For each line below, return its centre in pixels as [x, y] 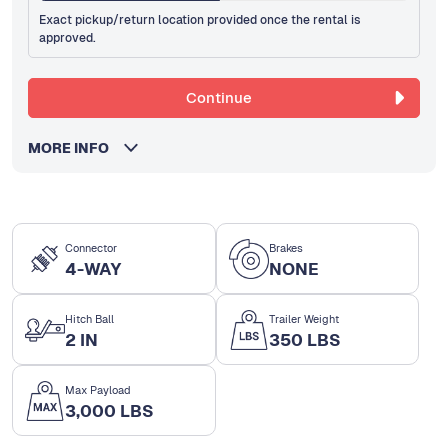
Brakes [285, 248]
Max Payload [98, 390]
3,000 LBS [109, 411]
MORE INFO [74, 148]
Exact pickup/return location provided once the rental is [200, 20]
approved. [68, 38]
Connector [91, 248]
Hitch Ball [89, 319]
